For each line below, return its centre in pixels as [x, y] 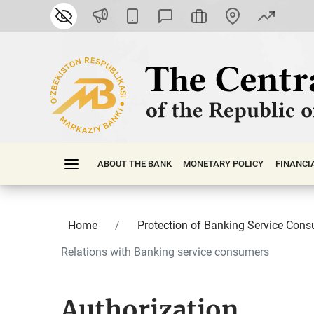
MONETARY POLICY [224, 164]
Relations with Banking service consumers [165, 252]
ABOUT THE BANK [135, 164]
